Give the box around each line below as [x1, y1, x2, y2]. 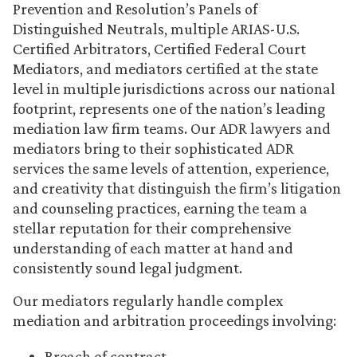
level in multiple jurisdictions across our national [13, 80, 335, 97]
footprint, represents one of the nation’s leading [13, 100, 325, 117]
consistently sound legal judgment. [13, 259, 242, 277]
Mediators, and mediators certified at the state [13, 60, 318, 77]
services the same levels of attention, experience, [13, 159, 329, 177]
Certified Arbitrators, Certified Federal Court [13, 40, 306, 57]
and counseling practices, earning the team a [13, 199, 308, 217]
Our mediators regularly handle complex [13, 292, 283, 309]
